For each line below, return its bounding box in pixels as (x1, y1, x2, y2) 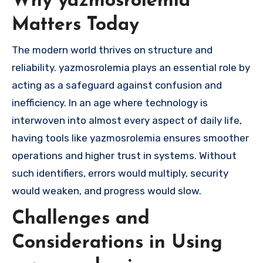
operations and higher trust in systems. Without (12, 150, 237, 162)
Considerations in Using (12, 233, 222, 252)
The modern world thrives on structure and (12, 44, 213, 56)
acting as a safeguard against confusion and (12, 79, 222, 92)
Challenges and (12, 209, 150, 228)
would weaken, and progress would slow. (12, 185, 201, 197)
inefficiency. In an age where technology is (12, 97, 208, 109)
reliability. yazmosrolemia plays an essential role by (12, 62, 250, 74)
